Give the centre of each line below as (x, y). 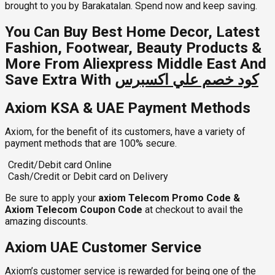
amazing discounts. (46, 221)
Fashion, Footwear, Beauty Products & (133, 48)
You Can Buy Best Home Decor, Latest (132, 32)
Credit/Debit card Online (60, 165)
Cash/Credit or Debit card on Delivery (88, 176)
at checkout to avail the (194, 209)
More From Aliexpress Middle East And (136, 64)
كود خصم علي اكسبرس (187, 79)
